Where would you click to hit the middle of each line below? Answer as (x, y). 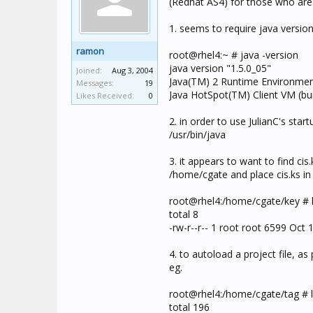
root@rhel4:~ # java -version (234, 55)
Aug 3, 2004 (132, 70)
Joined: (89, 70)
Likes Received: (105, 95)
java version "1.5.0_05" (220, 68)
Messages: (95, 83)
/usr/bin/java (197, 134)
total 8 (184, 214)
